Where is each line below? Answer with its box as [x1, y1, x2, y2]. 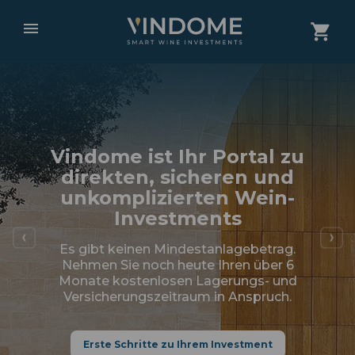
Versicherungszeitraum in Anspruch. [63, 289, 292, 304]
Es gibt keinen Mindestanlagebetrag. [59, 242, 296, 257]
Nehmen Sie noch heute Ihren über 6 [61, 258, 294, 273]
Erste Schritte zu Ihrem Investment [82, 338, 273, 350]
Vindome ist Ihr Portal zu [51, 145, 304, 168]
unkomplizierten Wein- [60, 186, 295, 209]
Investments [113, 207, 242, 230]
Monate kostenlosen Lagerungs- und [58, 273, 297, 288]
